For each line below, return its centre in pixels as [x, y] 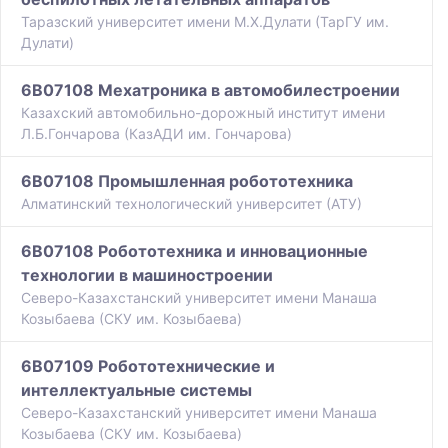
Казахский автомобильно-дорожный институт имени [203, 113]
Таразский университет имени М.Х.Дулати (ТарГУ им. [205, 22]
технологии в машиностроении [147, 275]
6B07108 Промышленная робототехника [187, 181]
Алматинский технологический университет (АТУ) [191, 204]
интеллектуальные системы [136, 390]
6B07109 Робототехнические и [148, 366]
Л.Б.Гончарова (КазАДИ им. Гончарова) [156, 134]
